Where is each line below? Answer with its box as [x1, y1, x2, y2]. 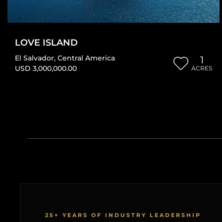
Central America [57, 53, 115, 62]
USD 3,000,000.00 [15, 63, 77, 73]
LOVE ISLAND [15, 37, 78, 48]
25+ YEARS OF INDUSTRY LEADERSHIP [45, 212, 201, 219]
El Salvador [15, 53, 54, 62]
